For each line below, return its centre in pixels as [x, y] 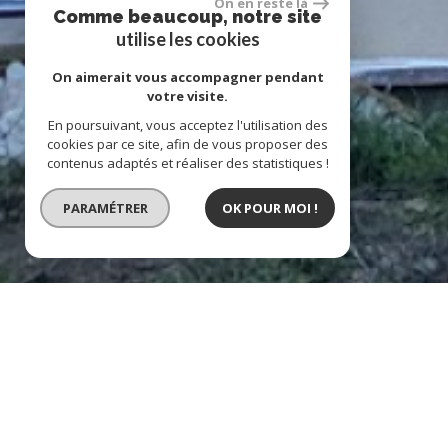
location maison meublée [241, 399]
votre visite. [187, 96]
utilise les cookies [187, 39]
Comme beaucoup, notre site [187, 16]
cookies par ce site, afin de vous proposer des [187, 144]
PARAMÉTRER [105, 207]
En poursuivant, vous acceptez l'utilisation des [187, 125]
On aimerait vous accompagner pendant [187, 77]
